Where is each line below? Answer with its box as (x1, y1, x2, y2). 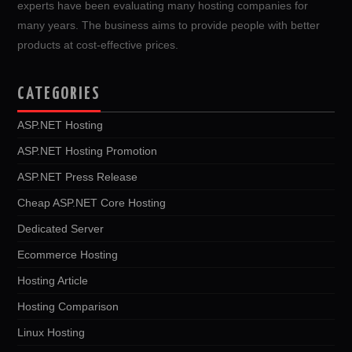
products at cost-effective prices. (17, 38, 179, 51)
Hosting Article (17, 273, 89, 287)
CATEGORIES (17, 85, 101, 103)
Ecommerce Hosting (17, 247, 119, 261)
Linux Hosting (17, 325, 86, 339)
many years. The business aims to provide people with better (17, 18, 321, 31)
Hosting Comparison (17, 299, 119, 313)
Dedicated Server (17, 222, 104, 235)
